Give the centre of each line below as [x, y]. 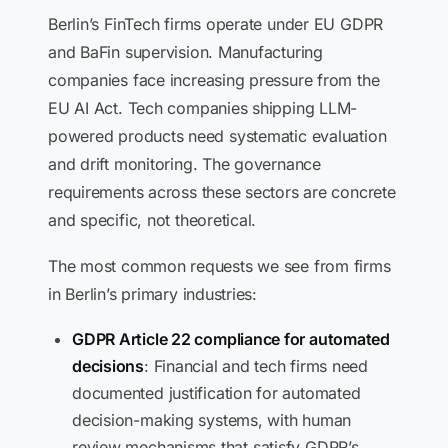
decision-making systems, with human [212, 420]
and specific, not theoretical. [152, 220]
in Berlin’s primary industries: [153, 294]
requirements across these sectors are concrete [222, 192]
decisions [108, 366]
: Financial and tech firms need [256, 366]
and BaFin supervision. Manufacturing [185, 52]
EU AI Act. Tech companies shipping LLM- [203, 108]
